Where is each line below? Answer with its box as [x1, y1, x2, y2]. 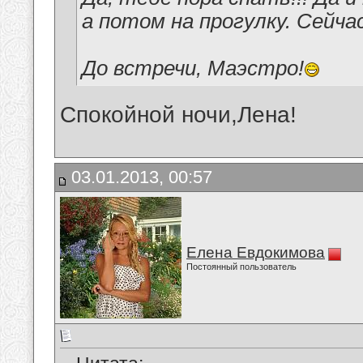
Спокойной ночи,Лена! [60, 102, 297, 128]
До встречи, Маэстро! [82, 57, 304, 80]
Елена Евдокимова [186, 244, 325, 261]
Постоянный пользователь [186, 262, 297, 271]
